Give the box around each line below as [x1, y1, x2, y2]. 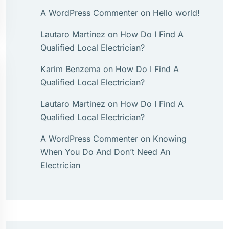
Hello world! [153, 8, 200, 18]
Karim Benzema [40, 64, 101, 74]
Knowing [153, 133, 187, 144]
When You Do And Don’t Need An [40, 147, 170, 157]
